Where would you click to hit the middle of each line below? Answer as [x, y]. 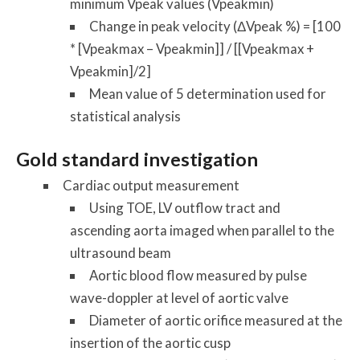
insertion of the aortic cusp [151, 343]
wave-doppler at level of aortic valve [180, 298]
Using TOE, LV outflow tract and [185, 208]
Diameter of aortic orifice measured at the [216, 321]
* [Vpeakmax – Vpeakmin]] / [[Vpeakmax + [192, 48]
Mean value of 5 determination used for [208, 93]
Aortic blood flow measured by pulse [198, 276]
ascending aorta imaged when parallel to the [202, 231]
